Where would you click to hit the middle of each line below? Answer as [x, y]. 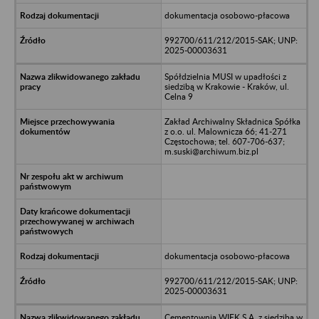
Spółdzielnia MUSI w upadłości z [225, 76]
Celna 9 [178, 96]
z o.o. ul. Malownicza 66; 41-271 [225, 131]
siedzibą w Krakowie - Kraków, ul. [226, 86]
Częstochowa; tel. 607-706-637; [224, 141]
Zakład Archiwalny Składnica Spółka [232, 121]
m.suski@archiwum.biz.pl [211, 151]
